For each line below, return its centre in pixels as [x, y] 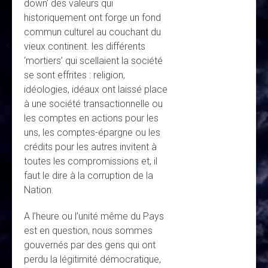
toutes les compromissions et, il [91, 162]
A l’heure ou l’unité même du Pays [94, 217]
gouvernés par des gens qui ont [90, 245]
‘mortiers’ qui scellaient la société [93, 61]
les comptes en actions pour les [91, 118]
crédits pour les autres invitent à [90, 147]
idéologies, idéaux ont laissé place [96, 90]
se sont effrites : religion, [74, 75]
